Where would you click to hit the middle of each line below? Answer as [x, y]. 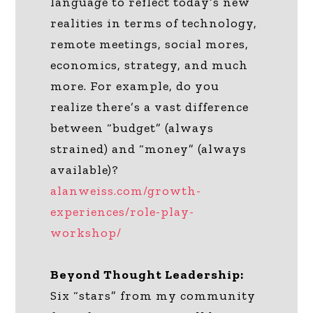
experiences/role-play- [123, 211]
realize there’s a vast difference [150, 107]
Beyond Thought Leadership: [147, 274]
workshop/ [86, 232]
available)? [85, 169]
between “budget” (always [132, 128]
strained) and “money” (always [149, 148]
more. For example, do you [135, 86]
